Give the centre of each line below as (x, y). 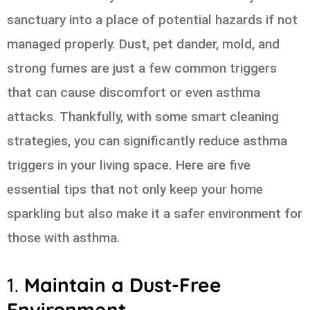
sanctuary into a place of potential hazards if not (152, 19)
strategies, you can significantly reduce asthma (147, 140)
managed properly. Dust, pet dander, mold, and (143, 44)
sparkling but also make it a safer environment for (155, 213)
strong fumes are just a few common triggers (142, 68)
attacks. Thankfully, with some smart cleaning (143, 116)
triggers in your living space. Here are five (129, 165)
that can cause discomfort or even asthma (134, 92)
